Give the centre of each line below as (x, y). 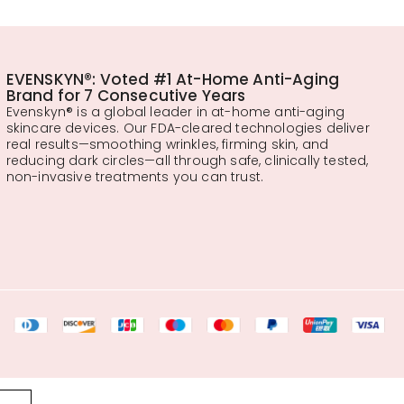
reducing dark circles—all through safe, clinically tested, (187, 160)
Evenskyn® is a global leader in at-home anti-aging (175, 111)
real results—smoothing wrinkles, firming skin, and (167, 144)
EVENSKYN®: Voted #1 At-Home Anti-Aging (173, 79)
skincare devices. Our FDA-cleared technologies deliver (188, 128)
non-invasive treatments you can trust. (135, 176)
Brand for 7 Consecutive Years (126, 95)
